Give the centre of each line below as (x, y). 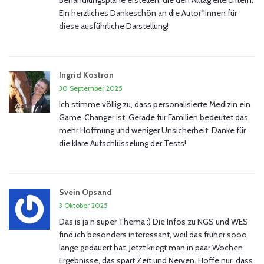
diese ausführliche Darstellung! (114, 26)
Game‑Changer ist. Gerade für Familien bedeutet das (154, 118)
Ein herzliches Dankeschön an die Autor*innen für (148, 13)
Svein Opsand (85, 192)
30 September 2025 (91, 88)
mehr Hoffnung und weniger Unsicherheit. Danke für (152, 131)
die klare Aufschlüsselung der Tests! (123, 143)
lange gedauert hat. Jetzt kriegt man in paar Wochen (151, 248)
